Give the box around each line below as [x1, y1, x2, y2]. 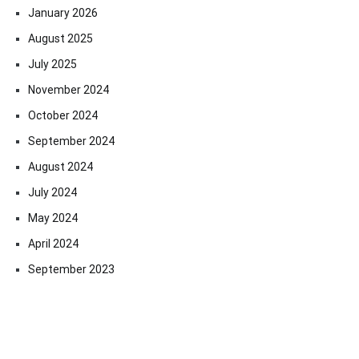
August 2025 [28, 31, 93, 45]
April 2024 [28, 236, 79, 250]
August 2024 [28, 159, 93, 173]
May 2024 [28, 211, 78, 224]
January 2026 [28, 6, 98, 19]
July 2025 [28, 57, 77, 71]
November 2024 [28, 83, 109, 96]
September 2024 [28, 134, 115, 147]
